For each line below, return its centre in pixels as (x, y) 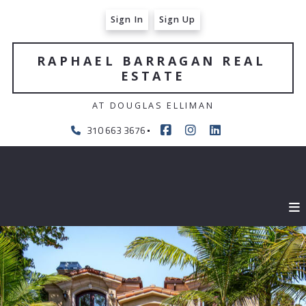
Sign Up (177, 19)
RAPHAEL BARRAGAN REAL (151, 60)
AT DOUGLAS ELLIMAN (153, 106)
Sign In (127, 19)
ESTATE (153, 75)
